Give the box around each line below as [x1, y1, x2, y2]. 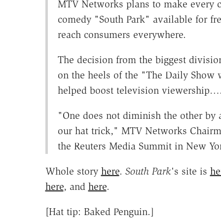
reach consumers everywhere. [57, 29, 186, 41]
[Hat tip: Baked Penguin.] [45, 206, 154, 218]
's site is [171, 165, 210, 178]
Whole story [45, 165, 101, 178]
